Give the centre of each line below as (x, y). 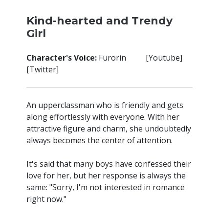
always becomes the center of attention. (99, 140)
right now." (46, 199)
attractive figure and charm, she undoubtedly (109, 129)
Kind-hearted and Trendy (99, 21)
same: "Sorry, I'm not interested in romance (106, 187)
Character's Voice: (62, 58)
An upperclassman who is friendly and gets (105, 105)
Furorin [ (123, 58)
